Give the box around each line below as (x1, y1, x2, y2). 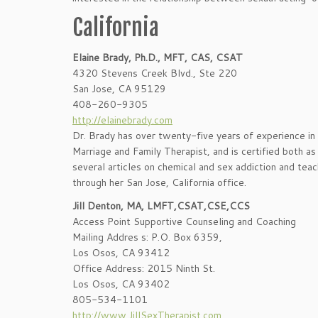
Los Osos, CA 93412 (72, 246, 170, 260)
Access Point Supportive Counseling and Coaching (72, 214, 296, 229)
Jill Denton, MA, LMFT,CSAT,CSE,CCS (72, 199, 250, 213)
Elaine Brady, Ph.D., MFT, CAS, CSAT (72, 50, 243, 65)
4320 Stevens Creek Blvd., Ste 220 (72, 66, 237, 80)
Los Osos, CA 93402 (72, 277, 170, 291)
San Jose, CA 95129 (72, 82, 166, 96)
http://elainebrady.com (72, 113, 172, 127)
